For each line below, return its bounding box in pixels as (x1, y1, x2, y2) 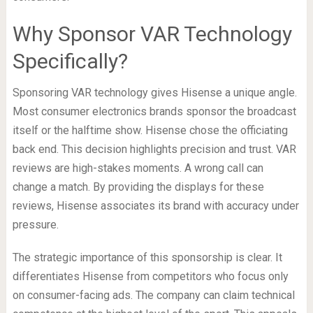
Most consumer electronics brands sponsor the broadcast (12, 104, 296, 118)
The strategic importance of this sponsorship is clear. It (12, 250, 282, 264)
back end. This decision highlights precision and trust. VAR (12, 142, 296, 156)
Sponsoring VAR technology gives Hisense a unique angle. (12, 85, 297, 99)
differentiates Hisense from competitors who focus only (12, 269, 289, 283)
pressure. (12, 217, 59, 231)
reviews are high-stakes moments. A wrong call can (12, 161, 263, 175)
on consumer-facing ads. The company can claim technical (12, 288, 295, 302)
